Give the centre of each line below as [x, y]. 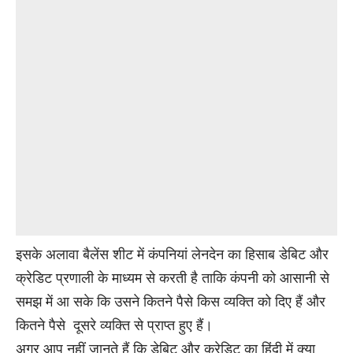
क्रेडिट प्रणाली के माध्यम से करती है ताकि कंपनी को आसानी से [173, 277]
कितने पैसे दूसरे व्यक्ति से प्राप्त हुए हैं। [114, 324]
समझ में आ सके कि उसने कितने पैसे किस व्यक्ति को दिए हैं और [171, 301]
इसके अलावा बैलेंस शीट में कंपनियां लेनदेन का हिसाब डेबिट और [172, 253]
